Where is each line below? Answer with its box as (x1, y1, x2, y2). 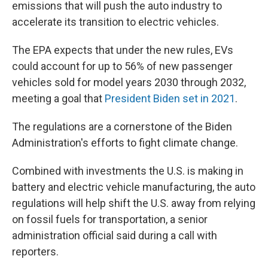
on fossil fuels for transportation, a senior (12, 213, 208, 226)
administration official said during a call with (12, 229, 217, 242)
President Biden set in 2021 (105, 92, 235, 105)
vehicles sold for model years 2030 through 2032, (12, 76, 246, 89)
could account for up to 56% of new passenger (12, 60, 233, 72)
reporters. (12, 245, 59, 258)
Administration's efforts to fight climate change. (12, 136, 238, 149)
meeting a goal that (12, 92, 105, 105)
